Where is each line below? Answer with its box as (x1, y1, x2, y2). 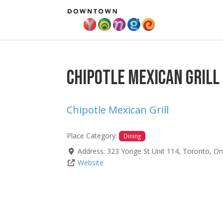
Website (77, 158, 104, 168)
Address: (77, 146, 107, 156)
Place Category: (67, 131, 119, 140)
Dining (123, 132, 141, 140)
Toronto (182, 146, 210, 156)
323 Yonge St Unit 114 (107, 146, 179, 156)
